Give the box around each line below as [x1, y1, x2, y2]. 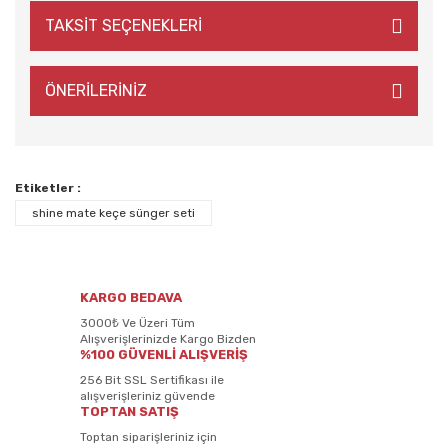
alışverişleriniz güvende [80, 389, 215, 403]
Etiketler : [15, 181, 81, 195]
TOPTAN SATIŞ [80, 404, 179, 419]
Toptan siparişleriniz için [80, 430, 217, 444]
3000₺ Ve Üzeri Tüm [80, 316, 195, 330]
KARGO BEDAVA [80, 290, 182, 305]
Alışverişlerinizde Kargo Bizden [80, 332, 256, 346]
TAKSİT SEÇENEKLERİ [45, 16, 202, 35]
